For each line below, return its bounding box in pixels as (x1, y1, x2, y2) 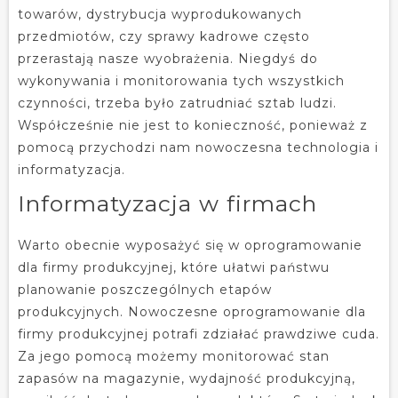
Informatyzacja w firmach (18, 189, 317, 217)
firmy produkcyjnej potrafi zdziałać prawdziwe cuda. (18, 325, 379, 342)
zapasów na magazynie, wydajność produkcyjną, (18, 370, 355, 386)
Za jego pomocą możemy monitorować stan (18, 347, 330, 364)
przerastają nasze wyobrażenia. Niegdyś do (18, 50, 318, 67)
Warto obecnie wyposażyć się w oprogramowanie (18, 236, 362, 253)
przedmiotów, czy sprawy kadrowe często (18, 28, 310, 44)
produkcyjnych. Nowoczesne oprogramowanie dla (18, 303, 366, 320)
